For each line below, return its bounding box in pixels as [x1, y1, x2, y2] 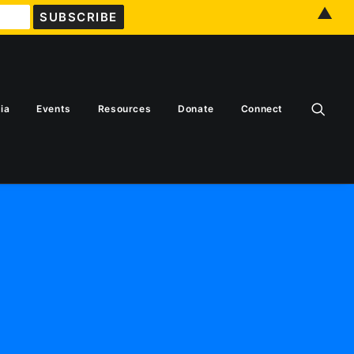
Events [36, 103, 71, 115]
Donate [178, 103, 214, 115]
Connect [240, 103, 283, 115]
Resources [97, 103, 152, 115]
